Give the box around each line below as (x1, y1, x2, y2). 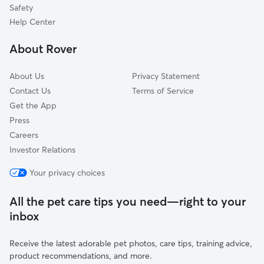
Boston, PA (28, 29, 69, 40)
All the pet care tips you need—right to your (9, 194, 246, 209)
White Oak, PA (28, 12, 83, 22)
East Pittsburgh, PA (28, 47, 99, 58)
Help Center (9, 16, 55, 27)
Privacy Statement (132, 71, 200, 81)
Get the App (9, 100, 57, 111)
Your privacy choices (29, 167, 105, 178)
